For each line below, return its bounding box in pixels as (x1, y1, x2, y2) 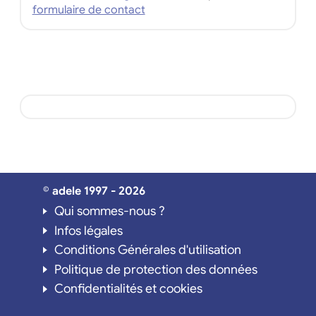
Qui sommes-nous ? (54, 202, 165, 219)
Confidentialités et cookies (54, 281, 202, 297)
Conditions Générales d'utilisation (54, 242, 241, 258)
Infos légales (54, 222, 123, 238)
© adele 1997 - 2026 (42, 183, 145, 198)
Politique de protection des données (54, 261, 257, 277)
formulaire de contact (32, 2, 145, 17)
